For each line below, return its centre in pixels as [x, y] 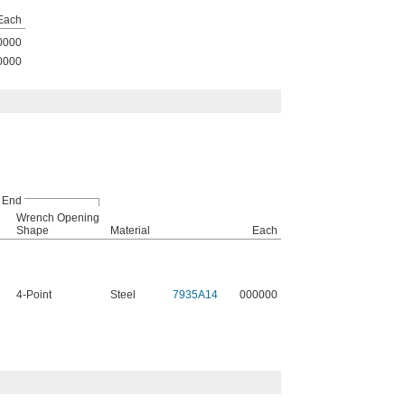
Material [130, 231]
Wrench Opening [58, 218]
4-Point [34, 295]
